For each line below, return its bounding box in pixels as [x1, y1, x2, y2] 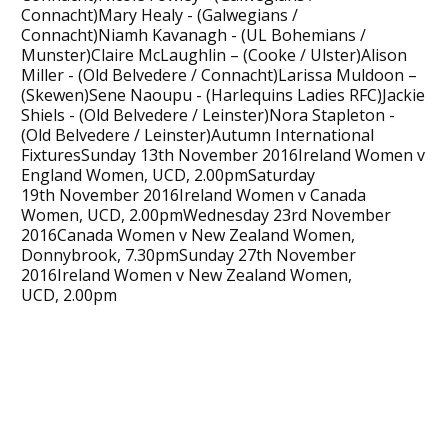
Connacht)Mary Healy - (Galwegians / [20, 3, 298, 26]
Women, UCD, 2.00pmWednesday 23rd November [20, 203, 391, 226]
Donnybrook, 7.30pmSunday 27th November [20, 243, 356, 266]
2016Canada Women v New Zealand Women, [20, 223, 355, 246]
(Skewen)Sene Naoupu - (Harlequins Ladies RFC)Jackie [20, 83, 425, 106]
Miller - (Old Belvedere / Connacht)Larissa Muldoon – [20, 63, 417, 86]
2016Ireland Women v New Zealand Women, [20, 263, 352, 286]
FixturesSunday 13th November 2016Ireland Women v [20, 143, 425, 166]
